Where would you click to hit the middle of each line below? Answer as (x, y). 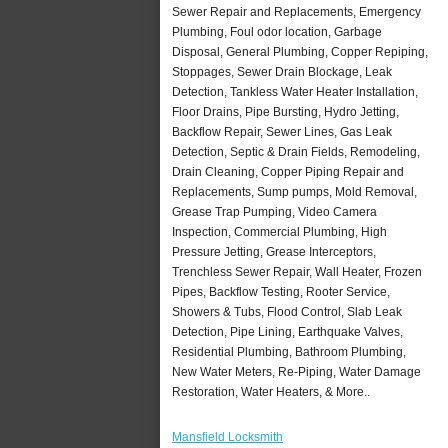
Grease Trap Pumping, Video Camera (274, 211)
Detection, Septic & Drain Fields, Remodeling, (296, 151)
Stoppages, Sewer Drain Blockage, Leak (282, 71)
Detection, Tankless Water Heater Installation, (295, 91)
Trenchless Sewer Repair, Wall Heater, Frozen (297, 271)
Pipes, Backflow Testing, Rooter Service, (281, 291)
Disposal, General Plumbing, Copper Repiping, (300, 51)
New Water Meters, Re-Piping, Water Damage (296, 371)
